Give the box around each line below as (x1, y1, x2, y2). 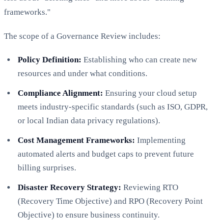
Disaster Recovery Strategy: (18, 182, 121, 192)
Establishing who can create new (82, 55, 197, 64)
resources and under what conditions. (18, 68, 147, 78)
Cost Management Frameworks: (18, 135, 135, 145)
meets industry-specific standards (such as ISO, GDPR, (18, 102, 208, 111)
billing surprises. (18, 163, 76, 172)
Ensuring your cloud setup (103, 88, 197, 98)
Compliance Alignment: (18, 88, 103, 98)
